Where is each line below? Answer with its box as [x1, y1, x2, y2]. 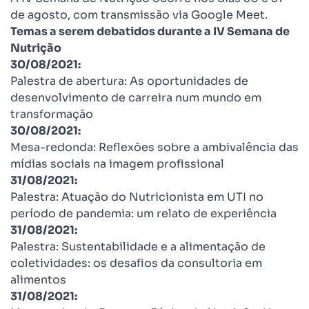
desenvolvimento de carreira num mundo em [10, 90, 261, 105]
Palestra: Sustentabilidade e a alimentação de [10, 239, 266, 254]
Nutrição [10, 41, 61, 55]
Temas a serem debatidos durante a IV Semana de [10, 24, 290, 39]
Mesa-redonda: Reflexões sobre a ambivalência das [10, 140, 299, 154]
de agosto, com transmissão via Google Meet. [10, 8, 268, 22]
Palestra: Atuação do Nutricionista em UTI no [10, 190, 263, 204]
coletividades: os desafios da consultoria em [10, 256, 262, 270]
